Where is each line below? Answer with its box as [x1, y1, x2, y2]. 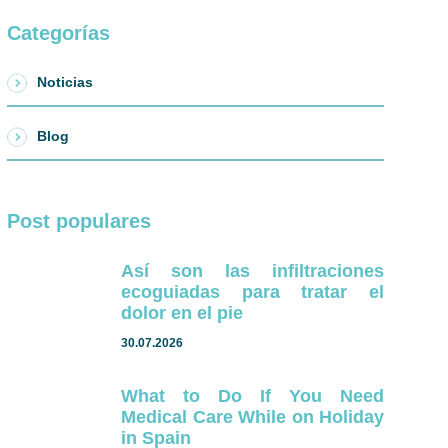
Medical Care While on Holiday [121, 407, 384, 427]
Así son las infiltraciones [121, 261, 384, 281]
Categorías [7, 22, 111, 44]
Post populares [7, 210, 152, 232]
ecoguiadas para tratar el [121, 282, 384, 302]
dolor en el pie [121, 303, 244, 323]
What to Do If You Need [121, 386, 384, 406]
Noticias [37, 74, 94, 90]
